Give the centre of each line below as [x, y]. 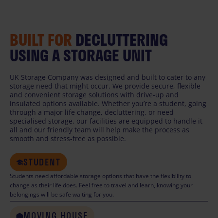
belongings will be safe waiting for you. [62, 194]
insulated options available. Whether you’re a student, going [108, 103]
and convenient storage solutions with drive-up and [94, 95]
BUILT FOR [43, 40]
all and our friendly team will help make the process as [100, 130]
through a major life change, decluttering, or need [92, 112]
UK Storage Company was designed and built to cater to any [108, 77]
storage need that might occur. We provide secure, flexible [105, 86]
